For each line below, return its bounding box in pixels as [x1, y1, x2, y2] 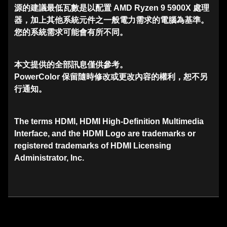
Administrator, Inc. [14, 154, 84, 163]
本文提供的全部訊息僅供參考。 [14, 60, 128, 69]
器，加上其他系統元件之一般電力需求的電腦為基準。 [14, 16, 209, 25]
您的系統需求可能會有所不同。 [14, 28, 128, 37]
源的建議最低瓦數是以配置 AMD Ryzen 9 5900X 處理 [14, 4, 209, 13]
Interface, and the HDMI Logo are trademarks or [14, 129, 196, 138]
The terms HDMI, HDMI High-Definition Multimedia [14, 117, 204, 126]
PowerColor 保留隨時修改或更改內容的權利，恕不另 [14, 72, 208, 82]
